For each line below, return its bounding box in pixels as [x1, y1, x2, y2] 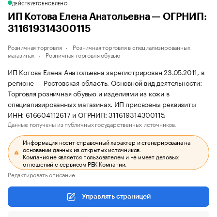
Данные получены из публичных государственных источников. [8, 119, 177, 128]
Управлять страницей [81, 193, 151, 200]
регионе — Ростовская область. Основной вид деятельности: [8, 77, 202, 88]
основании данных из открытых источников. [23, 144, 142, 154]
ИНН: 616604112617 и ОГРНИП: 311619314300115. [8, 109, 166, 120]
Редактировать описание [8, 170, 75, 179]
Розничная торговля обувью [46, 50, 121, 59]
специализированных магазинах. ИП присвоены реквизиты [8, 98, 196, 109]
